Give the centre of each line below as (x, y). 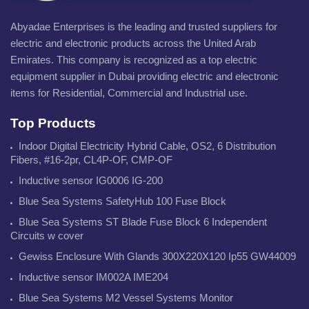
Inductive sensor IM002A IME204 (93, 277)
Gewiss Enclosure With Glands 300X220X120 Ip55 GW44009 (157, 256)
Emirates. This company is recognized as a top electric (134, 59)
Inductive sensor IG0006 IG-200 (91, 180)
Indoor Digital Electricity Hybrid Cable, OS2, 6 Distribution (147, 146)
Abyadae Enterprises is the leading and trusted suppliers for (144, 26)
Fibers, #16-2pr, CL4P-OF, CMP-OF (91, 159)
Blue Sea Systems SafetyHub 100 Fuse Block (122, 201)
